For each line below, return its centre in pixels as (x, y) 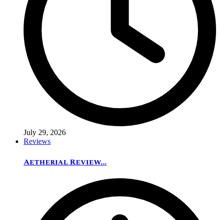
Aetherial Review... (65, 162)
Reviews (37, 141)
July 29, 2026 (45, 132)
